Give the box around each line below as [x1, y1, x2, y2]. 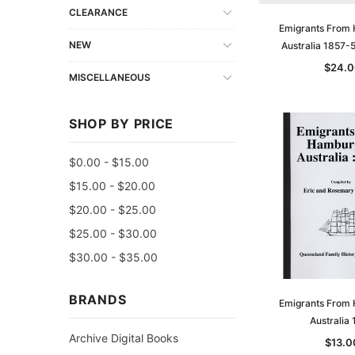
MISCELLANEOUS [69, 71, 151, 83]
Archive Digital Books [69, 330, 178, 345]
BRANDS [69, 291, 127, 307]
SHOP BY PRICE [69, 115, 174, 132]
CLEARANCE [69, 6, 128, 18]
